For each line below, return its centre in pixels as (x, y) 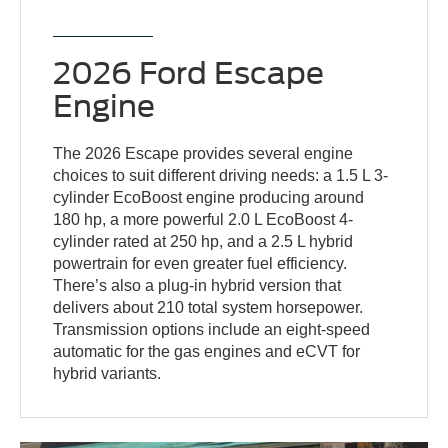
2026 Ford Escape (189, 72)
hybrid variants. (107, 373)
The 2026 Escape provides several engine (203, 153)
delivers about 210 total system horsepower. (208, 307)
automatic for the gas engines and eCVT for (207, 351)
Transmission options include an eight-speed (212, 329)
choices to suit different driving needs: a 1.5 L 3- (221, 175)
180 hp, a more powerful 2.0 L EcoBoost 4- (203, 219)
